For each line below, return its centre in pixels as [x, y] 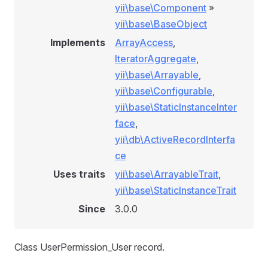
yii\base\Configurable [164, 91]
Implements [78, 42]
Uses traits [79, 174]
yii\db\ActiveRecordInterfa [175, 139]
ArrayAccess [144, 42]
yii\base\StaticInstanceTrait [176, 190]
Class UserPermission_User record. [89, 247]
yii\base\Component [161, 8]
